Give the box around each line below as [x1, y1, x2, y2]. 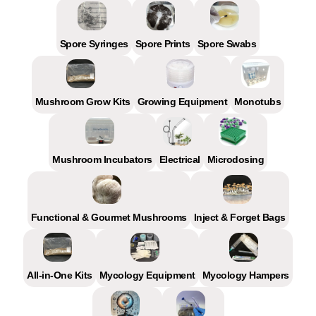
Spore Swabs [197, 37, 257, 49]
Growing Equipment [137, 95, 228, 107]
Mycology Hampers [202, 269, 289, 281]
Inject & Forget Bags [193, 211, 286, 223]
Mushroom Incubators [52, 153, 152, 165]
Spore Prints [135, 37, 190, 49]
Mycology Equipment [99, 269, 195, 281]
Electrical [159, 153, 200, 165]
